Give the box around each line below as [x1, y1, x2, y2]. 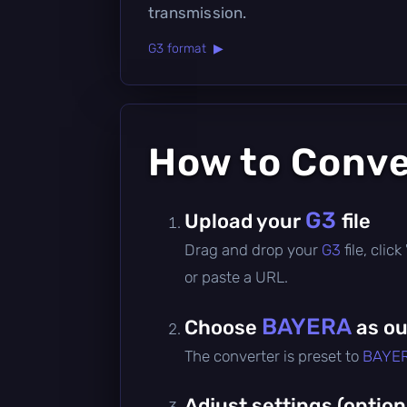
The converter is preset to [184, 346, 362, 365]
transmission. [148, 3, 247, 22]
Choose [184, 314, 262, 340]
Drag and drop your [184, 240, 322, 259]
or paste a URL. [184, 267, 288, 286]
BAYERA [262, 313, 352, 340]
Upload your [184, 208, 305, 233]
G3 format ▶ [148, 40, 223, 56]
